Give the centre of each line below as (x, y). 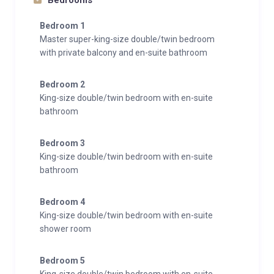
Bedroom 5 (62, 261)
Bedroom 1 (62, 26)
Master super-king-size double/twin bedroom (127, 39)
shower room (65, 229)
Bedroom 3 (62, 143)
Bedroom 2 (62, 84)
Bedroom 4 (62, 202)
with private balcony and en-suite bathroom (124, 53)
